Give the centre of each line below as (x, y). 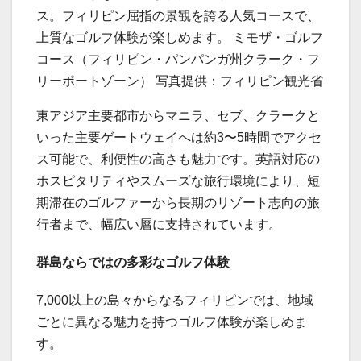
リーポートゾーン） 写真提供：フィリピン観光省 (180, 81)
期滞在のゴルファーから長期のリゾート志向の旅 (178, 202)
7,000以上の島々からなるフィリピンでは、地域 (175, 300)
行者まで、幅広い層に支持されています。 (159, 224)
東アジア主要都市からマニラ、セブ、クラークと (178, 115)
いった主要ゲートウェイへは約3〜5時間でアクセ (179, 137)
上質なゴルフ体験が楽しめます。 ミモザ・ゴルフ (180, 37)
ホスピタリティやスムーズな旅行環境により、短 (178, 180)
